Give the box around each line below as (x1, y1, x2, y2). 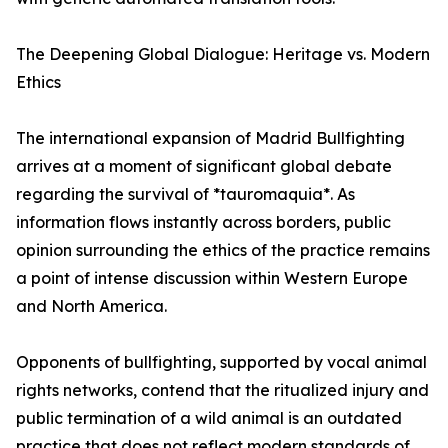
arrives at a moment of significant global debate (16, 156, 392, 177)
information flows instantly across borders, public (16, 212, 391, 233)
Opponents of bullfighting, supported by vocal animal (16, 352, 427, 373)
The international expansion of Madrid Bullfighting (16, 128, 405, 149)
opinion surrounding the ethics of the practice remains (16, 240, 430, 261)
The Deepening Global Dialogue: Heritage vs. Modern (16, 44, 430, 65)
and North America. (16, 296, 167, 317)
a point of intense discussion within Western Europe (16, 268, 408, 289)
